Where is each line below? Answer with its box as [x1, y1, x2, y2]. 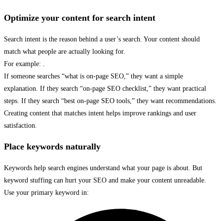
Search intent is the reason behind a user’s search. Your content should [4, 36, 200, 43]
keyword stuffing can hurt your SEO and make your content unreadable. [4, 177, 206, 184]
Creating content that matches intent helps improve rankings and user [4, 110, 196, 117]
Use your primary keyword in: [4, 189, 89, 196]
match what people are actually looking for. [4, 48, 125, 55]
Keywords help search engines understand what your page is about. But [4, 164, 202, 172]
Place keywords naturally [4, 142, 101, 151]
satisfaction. [4, 122, 37, 129]
